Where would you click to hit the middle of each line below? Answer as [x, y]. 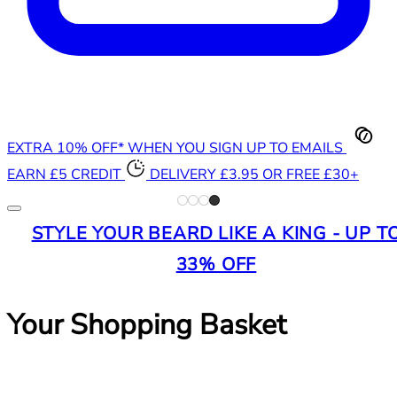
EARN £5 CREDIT [64, 174]
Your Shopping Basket [147, 325]
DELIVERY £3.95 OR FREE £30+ [254, 174]
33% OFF [216, 264]
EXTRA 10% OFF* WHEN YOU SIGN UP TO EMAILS [175, 148]
